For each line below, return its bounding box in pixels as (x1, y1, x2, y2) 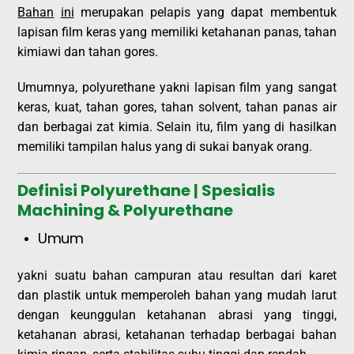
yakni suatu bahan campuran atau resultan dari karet (17, 268, 337, 284)
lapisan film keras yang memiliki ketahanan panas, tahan (17, 24, 337, 40)
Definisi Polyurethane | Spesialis (17, 179, 276, 202)
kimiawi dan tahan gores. (17, 43, 159, 59)
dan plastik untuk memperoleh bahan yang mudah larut (17, 288, 337, 303)
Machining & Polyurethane (17, 199, 234, 222)
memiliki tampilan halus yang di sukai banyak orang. (17, 139, 313, 155)
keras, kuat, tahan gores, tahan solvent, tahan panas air (17, 100, 337, 115)
